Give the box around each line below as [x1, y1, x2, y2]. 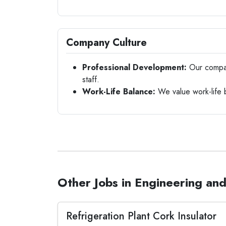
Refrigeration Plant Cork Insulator [66, 209, 216, 223]
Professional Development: [82, 62, 187, 73]
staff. [82, 74, 99, 85]
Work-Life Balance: [82, 86, 155, 97]
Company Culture [66, 35, 147, 50]
